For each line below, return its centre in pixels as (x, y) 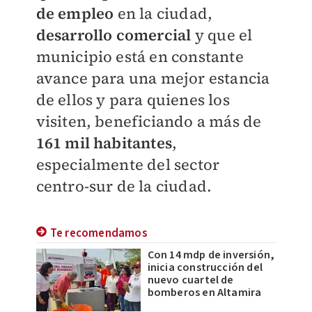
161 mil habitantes (104, 143)
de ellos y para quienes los (133, 100)
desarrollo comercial (114, 35)
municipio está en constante (140, 57)
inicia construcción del (205, 268)
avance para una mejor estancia (153, 78)
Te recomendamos (99, 234)
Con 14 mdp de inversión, (211, 255)
